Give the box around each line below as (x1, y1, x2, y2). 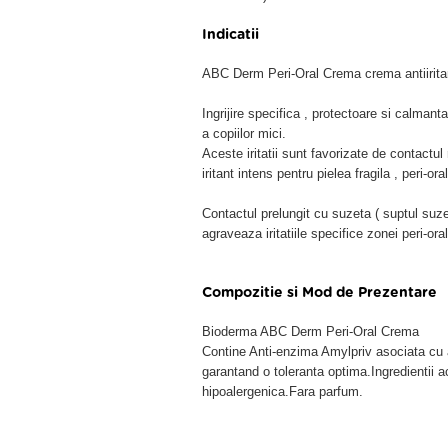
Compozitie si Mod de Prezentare (202, 286, 437, 300)
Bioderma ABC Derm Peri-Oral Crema (202, 324, 419, 339)
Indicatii (202, 28, 259, 42)
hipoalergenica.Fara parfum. (202, 384, 363, 399)
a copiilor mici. (202, 126, 286, 141)
